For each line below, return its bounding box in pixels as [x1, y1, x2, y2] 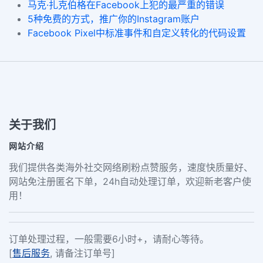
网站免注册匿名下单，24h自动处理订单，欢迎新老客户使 [9, 176, 251, 188]
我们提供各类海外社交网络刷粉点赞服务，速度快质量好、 [9, 161, 253, 174]
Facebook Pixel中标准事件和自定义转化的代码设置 [28, 27, 246, 39]
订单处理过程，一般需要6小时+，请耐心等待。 [9, 233, 209, 245]
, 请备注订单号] [50, 247, 115, 259]
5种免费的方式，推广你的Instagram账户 [28, 13, 200, 25]
